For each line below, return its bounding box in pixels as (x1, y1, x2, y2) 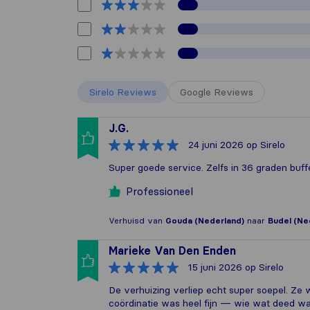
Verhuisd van (109, 215, 165, 226)
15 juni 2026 (188, 261, 242, 273)
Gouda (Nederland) (165, 215, 244, 226)
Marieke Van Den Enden (109, 244, 236, 257)
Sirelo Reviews (89, 86, 156, 98)
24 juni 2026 (188, 138, 244, 151)
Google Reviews (180, 86, 253, 98)
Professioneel (126, 185, 193, 198)
